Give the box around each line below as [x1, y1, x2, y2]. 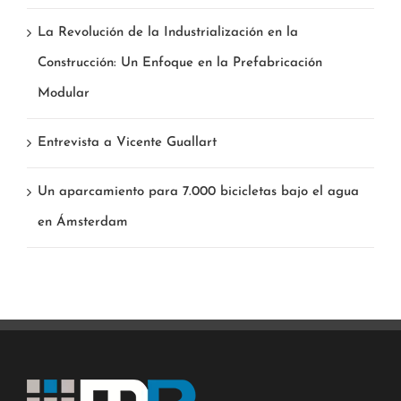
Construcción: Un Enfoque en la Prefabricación [38, 56, 322, 71]
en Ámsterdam [38, 216, 128, 230]
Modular [38, 87, 90, 101]
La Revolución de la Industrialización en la [38, 26, 298, 40]
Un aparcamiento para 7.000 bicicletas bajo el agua [38, 185, 359, 200]
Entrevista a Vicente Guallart [38, 136, 217, 150]
